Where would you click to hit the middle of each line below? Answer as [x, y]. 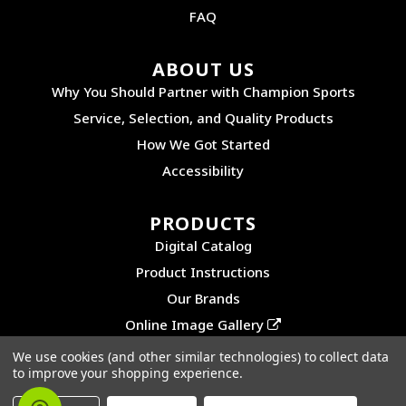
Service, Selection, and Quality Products [203, 118]
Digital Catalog [203, 246]
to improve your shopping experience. [128, 373]
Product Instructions [203, 272]
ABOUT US [203, 70]
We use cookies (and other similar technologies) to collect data [201, 357]
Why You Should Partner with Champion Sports [203, 92]
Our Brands [203, 299]
